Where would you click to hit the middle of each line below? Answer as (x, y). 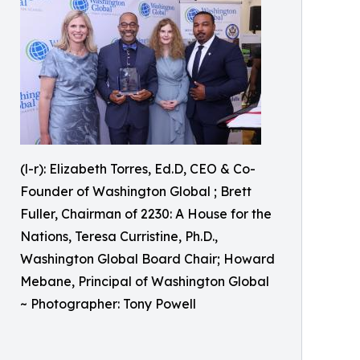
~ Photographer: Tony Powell (108, 304)
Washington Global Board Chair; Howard (147, 259)
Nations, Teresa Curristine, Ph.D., (119, 236)
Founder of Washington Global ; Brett (136, 191)
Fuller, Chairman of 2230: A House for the (146, 214)
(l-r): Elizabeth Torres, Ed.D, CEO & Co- (138, 169)
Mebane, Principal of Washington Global (145, 281)
